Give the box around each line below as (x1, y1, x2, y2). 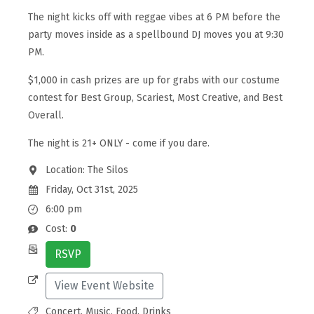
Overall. (28, 109, 64, 121)
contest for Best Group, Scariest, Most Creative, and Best (28, 91, 282, 104)
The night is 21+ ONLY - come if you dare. (28, 137, 210, 149)
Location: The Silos (45, 163, 128, 176)
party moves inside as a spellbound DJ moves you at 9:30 (28, 28, 284, 41)
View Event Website (54, 278, 154, 292)
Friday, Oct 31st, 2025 (45, 183, 138, 196)
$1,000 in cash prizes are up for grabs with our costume (28, 74, 280, 86)
